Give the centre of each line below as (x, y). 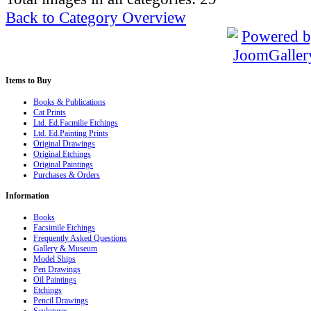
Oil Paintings (55, 280)
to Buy (39, 80)
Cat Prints (50, 112)
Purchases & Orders (67, 175)
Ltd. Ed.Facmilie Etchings (76, 123)
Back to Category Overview (96, 17)
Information (27, 196)
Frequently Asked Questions (80, 238)
